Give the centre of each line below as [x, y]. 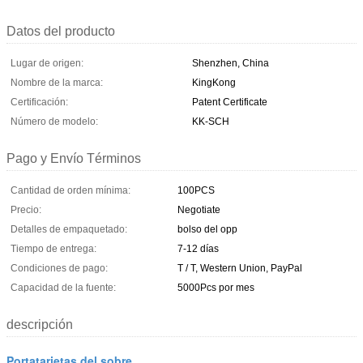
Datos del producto [61, 31]
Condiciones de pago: [59, 268]
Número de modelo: [54, 121]
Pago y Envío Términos [74, 158]
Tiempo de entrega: [53, 248]
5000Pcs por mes [216, 287]
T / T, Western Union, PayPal [240, 268]
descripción [40, 324]
